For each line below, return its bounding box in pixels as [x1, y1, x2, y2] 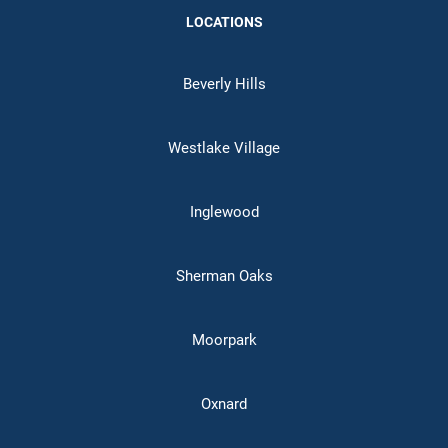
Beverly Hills [182, 75, 266, 93]
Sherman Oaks [175, 267, 273, 285]
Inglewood [189, 203, 259, 221]
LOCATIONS [185, 14, 263, 30]
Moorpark [191, 331, 257, 349]
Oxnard [201, 395, 247, 413]
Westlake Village [168, 139, 280, 157]
